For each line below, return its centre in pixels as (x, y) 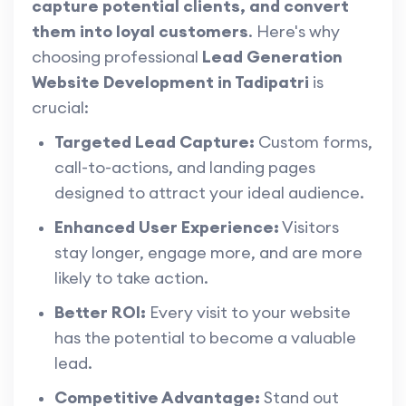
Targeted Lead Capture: (155, 142)
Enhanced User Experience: (167, 227)
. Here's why (294, 32)
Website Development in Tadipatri (170, 82)
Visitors (309, 227)
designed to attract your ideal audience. (209, 193)
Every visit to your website (248, 313)
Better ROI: (100, 313)
